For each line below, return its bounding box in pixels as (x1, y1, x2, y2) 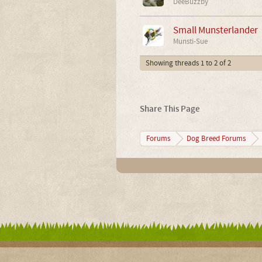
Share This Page (139, 104, 200, 115)
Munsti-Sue (173, 37, 208, 46)
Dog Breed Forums (186, 134, 246, 143)
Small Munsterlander (173, 23, 258, 37)
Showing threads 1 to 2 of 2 (145, 58, 231, 68)
